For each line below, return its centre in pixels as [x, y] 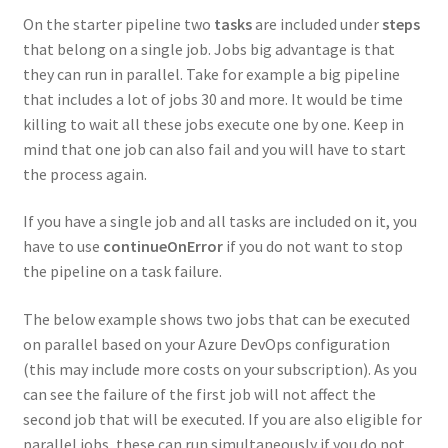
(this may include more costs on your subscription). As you [219, 368]
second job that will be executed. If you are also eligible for [222, 418]
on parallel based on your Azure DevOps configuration [206, 343]
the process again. [84, 173]
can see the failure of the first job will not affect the [199, 393]
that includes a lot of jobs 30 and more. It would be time [212, 98]
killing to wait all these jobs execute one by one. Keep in [213, 123]
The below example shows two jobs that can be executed [216, 318]
